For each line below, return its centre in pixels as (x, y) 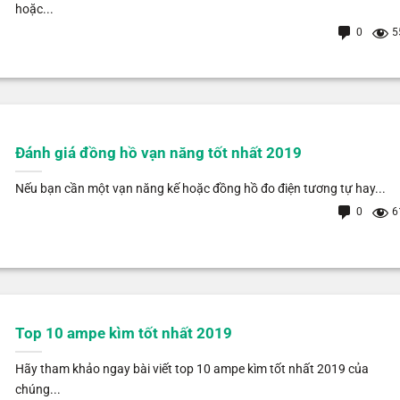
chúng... (37, 390)
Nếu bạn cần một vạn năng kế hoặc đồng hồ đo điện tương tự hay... (200, 189)
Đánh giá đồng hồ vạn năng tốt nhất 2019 (158, 154)
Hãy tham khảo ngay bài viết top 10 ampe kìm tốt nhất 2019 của (192, 370)
